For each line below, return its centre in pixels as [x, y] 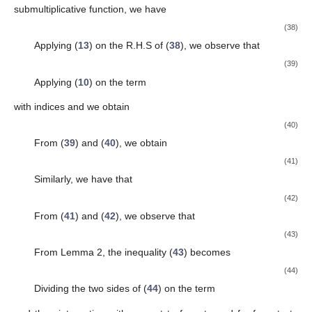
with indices [41, 106]
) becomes [207, 252]
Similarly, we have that [83, 179]
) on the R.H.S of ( [129, 46]
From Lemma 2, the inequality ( [103, 252]
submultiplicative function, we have [90, 9]
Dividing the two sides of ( [90, 289]
